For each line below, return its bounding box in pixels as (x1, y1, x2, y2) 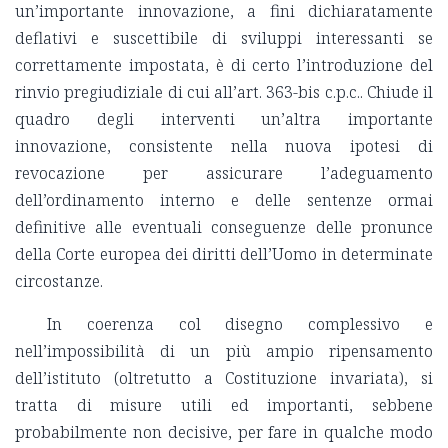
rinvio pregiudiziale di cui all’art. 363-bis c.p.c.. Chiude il (15, 81, 433, 104)
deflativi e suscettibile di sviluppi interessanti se (15, 27, 433, 50)
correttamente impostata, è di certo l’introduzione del (15, 54, 433, 77)
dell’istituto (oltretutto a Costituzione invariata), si (15, 367, 433, 390)
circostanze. (15, 270, 103, 293)
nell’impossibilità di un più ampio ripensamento (15, 340, 433, 363)
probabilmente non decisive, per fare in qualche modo (15, 421, 433, 444)
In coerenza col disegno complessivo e (47, 313, 433, 336)
